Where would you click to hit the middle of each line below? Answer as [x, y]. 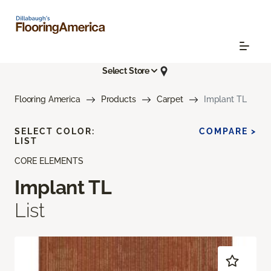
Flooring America [47, 99]
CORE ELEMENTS [49, 161]
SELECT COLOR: [55, 131]
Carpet [170, 99]
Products [118, 99]
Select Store [126, 71]
